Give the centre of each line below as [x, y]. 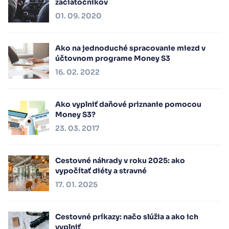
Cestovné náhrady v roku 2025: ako [120, 160]
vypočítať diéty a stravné [101, 170]
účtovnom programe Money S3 [113, 58]
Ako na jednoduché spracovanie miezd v [130, 48]
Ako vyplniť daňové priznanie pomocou [128, 104]
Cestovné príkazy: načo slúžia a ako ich [127, 216]
